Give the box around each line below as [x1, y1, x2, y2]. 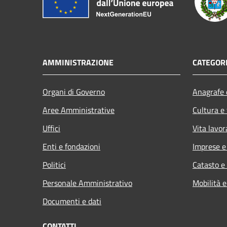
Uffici [43, 122, 60, 134]
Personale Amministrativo [43, 176, 132, 189]
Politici [43, 158, 66, 171]
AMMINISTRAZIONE [43, 56, 113, 68]
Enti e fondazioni [43, 140, 100, 153]
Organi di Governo [43, 85, 105, 98]
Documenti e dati [43, 195, 101, 207]
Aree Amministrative [43, 103, 115, 116]
